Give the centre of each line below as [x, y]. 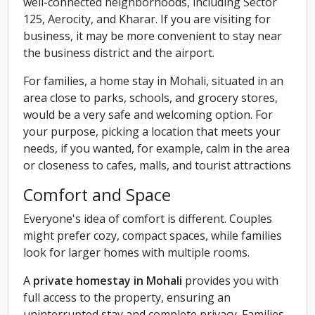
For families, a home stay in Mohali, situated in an [153, 81]
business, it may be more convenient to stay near [153, 36]
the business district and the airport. [120, 53]
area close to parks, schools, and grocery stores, [150, 98]
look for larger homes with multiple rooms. [136, 253]
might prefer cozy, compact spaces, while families [153, 236]
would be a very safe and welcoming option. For [148, 115]
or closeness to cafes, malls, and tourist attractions [157, 166]
